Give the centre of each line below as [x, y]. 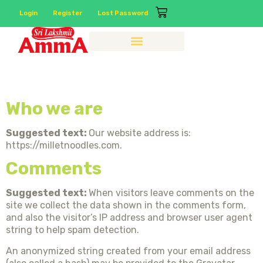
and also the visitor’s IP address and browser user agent [129, 218]
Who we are [54, 109]
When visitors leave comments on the [171, 193]
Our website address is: [140, 133]
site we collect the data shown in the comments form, [126, 205]
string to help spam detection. [73, 230]
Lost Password [123, 13]
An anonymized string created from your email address [128, 251]
